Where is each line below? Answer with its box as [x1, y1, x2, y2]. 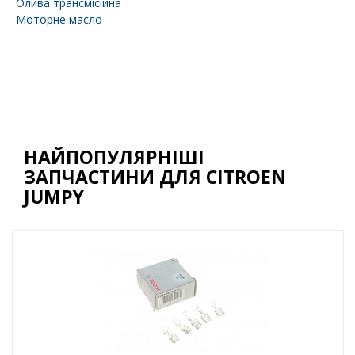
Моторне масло [16, 12, 102, 28]
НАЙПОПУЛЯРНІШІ [24, 144, 204, 170]
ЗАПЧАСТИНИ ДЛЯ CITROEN [24, 164, 286, 190]
